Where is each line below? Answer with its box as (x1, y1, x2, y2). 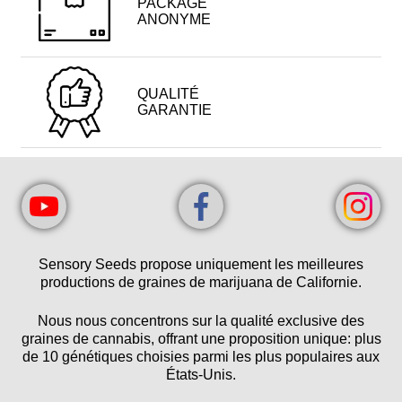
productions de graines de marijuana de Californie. (40, 275, 362, 291)
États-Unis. (166, 367, 236, 383)
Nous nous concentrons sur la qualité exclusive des (38, 313, 364, 329)
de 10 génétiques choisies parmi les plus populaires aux (22, 349, 380, 365)
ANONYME (136, 12, 211, 28)
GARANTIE (136, 102, 212, 118)
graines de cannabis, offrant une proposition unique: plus (21, 331, 381, 347)
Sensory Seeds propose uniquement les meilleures (39, 257, 363, 273)
